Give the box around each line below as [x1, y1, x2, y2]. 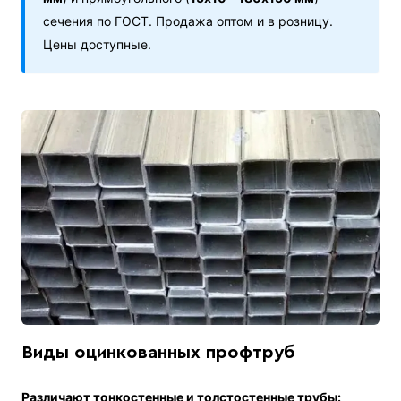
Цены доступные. [43, 37, 152, 53]
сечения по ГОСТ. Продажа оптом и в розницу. [43, 13, 334, 30]
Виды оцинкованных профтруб [21, 344, 296, 363]
